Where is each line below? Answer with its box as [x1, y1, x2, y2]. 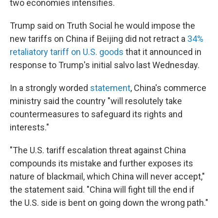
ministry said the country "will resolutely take [10, 96, 182, 106]
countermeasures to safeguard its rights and [10, 109, 182, 119]
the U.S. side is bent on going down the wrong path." [10, 198, 208, 208]
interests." [10, 122, 49, 132]
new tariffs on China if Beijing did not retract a [10, 34, 187, 44]
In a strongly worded [10, 83, 90, 93]
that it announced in [124, 47, 201, 57]
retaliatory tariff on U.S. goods [10, 47, 124, 57]
